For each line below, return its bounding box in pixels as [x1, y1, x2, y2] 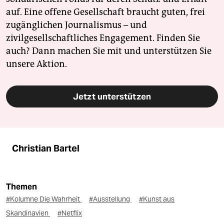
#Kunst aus [139, 194, 174, 203]
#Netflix [57, 208, 82, 217]
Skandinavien [6, 208, 50, 217]
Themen [6, 181, 37, 191]
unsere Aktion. [6, 58, 67, 69]
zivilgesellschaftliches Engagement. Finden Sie [6, 32, 200, 43]
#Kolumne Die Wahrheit [6, 194, 81, 203]
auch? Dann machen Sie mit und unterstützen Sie [6, 45, 211, 56]
